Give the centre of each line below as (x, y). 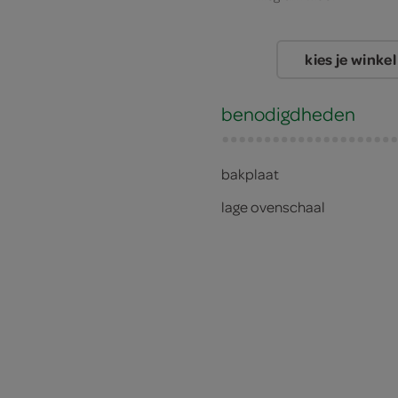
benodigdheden (288, 114)
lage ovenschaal (273, 206)
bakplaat (250, 174)
